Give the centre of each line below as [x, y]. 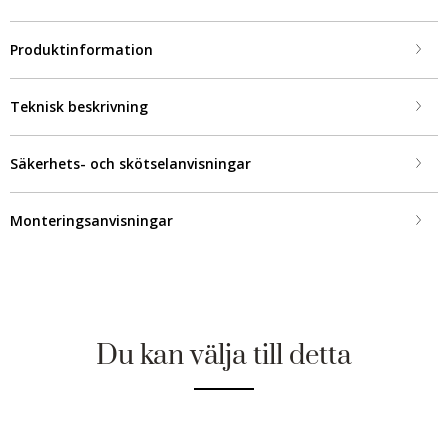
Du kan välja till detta [224, 356]
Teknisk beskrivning [79, 106]
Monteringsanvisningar [91, 220]
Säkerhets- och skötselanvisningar [130, 163]
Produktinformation [81, 49]
